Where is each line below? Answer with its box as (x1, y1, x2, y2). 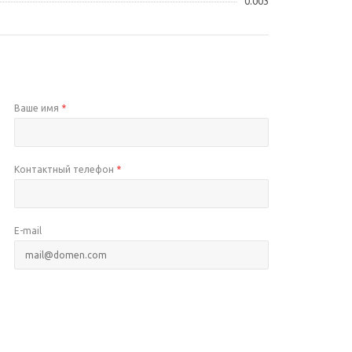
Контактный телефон (14, 163, 117, 174)
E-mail (14, 225, 42, 236)
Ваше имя (14, 102, 62, 113)
